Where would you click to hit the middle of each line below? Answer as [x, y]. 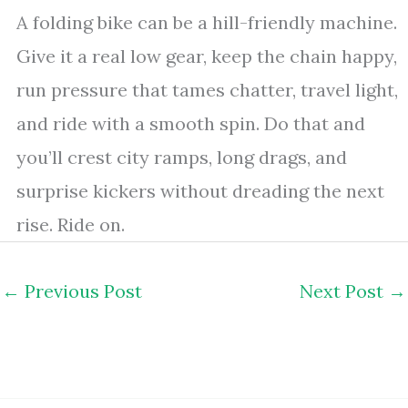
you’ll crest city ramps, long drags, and [182, 157]
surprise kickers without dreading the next [200, 191]
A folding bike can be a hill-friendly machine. [207, 22]
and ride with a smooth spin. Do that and [191, 123]
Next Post [344, 291]
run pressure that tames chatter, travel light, [207, 90]
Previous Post [81, 291]
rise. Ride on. [71, 224]
